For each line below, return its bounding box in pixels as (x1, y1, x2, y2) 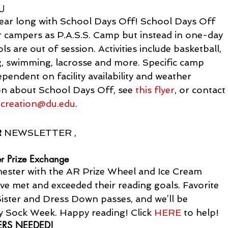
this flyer (135, 84, 175, 95)
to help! (181, 207, 219, 218)
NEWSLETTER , (2, 127, 77, 138)
